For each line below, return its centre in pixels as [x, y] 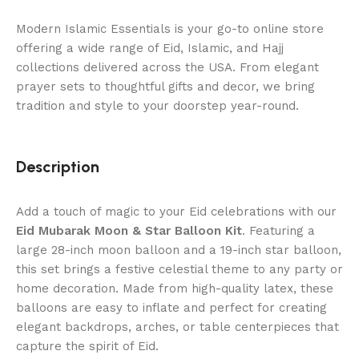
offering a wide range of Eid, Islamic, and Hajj [150, 48]
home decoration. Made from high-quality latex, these [175, 289]
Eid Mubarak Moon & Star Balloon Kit [129, 231]
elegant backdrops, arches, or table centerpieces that [177, 327]
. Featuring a [278, 231]
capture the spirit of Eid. [87, 347]
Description [58, 167]
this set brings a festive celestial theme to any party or [179, 270]
